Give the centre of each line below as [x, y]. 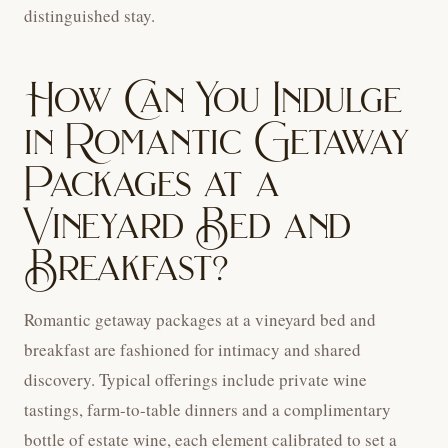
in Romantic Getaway [217, 142]
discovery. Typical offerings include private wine [195, 380]
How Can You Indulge [213, 100]
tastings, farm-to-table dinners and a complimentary [207, 410]
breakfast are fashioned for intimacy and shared [192, 350]
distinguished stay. [89, 16]
